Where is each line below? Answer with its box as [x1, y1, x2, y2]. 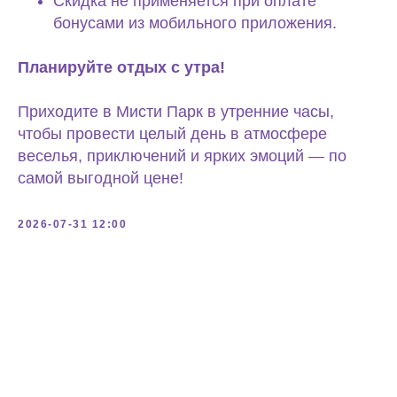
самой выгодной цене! [18, 169, 183, 187]
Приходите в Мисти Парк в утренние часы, [18, 103, 334, 121]
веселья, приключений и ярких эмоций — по [18, 147, 346, 165]
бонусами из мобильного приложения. [53, 14, 337, 32]
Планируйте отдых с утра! [18, 58, 225, 76]
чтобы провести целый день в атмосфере [18, 125, 327, 143]
